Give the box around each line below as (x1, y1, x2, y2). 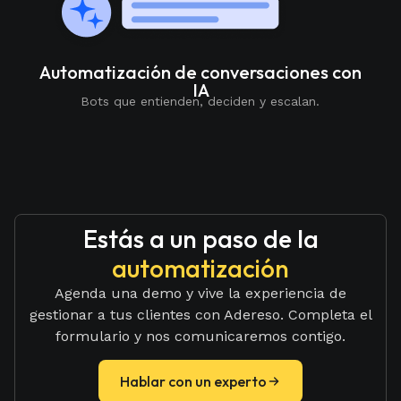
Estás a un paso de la (82, 222, 319, 254)
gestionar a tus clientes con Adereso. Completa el (29, 305, 372, 323)
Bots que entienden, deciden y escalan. (81, 94, 320, 109)
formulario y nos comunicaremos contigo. (55, 327, 346, 345)
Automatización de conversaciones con (39, 61, 362, 84)
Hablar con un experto (120, 371, 267, 390)
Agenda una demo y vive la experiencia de (55, 284, 346, 302)
